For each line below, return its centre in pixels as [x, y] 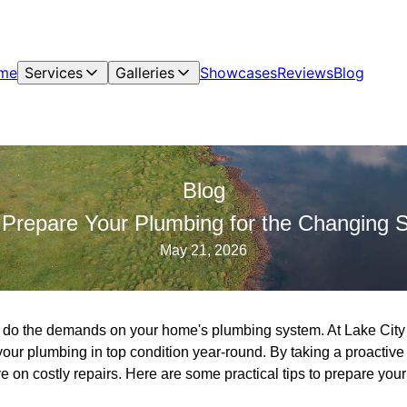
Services [54, 73]
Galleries [145, 73]
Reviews [305, 73]
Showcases [238, 73]
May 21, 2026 [203, 250]
